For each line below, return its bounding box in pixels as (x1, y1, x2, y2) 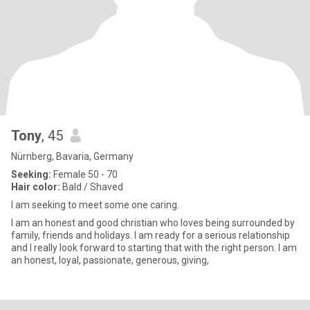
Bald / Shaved (60, 181, 123, 192)
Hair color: (11, 181, 60, 192)
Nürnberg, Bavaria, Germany (11, 151, 134, 162)
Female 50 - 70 (51, 169, 118, 180)
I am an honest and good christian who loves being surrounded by (11, 217, 295, 228)
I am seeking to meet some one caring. (11, 199, 179, 210)
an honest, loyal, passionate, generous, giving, (11, 255, 209, 266)
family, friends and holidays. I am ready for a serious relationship (11, 230, 290, 241)
